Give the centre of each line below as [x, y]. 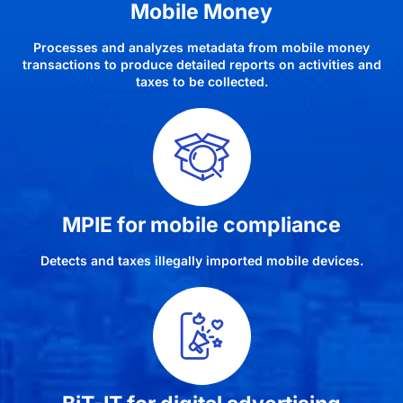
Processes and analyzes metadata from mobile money [201, 48]
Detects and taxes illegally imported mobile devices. [201, 261]
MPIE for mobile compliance [201, 225]
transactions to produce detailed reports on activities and [201, 65]
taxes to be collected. [201, 82]
